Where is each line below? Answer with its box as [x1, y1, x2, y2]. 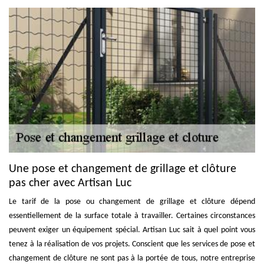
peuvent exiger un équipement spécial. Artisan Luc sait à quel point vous [9, 225, 255, 235]
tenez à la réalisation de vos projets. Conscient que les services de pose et [9, 239, 255, 249]
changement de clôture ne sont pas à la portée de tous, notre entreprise [9, 253, 255, 263]
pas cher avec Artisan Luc [9, 177, 131, 189]
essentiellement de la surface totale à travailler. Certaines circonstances [9, 211, 255, 220]
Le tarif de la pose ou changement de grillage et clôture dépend [9, 197, 255, 206]
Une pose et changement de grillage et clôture [9, 163, 236, 175]
